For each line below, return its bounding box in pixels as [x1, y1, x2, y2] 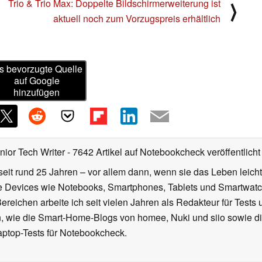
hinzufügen [13, 85, 60, 99]
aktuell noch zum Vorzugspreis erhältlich [53, 12, 220, 26]
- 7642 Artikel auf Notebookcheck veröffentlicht [67, 145, 260, 159]
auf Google [13, 74, 60, 88]
